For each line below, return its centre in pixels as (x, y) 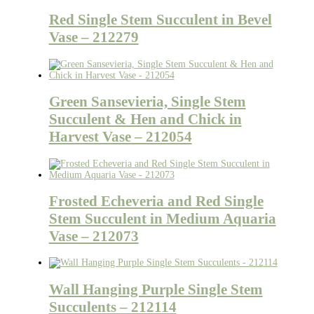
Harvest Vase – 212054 (120, 137)
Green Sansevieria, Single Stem (147, 102)
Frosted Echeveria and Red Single (156, 201)
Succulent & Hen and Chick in (145, 120)
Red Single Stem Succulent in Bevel (160, 20)
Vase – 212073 (94, 236)
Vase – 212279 (94, 37)
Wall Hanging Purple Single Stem (156, 289)
